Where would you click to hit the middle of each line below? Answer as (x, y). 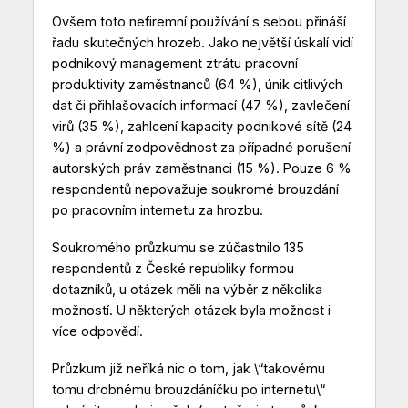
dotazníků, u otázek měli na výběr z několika (187, 290)
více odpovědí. (97, 331)
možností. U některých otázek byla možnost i (191, 311)
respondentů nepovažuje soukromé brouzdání (195, 189)
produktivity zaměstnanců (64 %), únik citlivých (197, 85)
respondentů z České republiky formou (173, 269)
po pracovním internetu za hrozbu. (157, 210)
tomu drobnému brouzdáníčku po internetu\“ (188, 390)
